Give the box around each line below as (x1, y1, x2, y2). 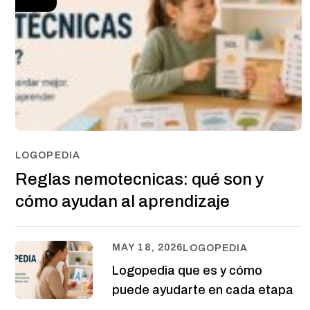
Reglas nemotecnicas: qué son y (15, 170, 264, 188)
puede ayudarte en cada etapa (112, 282, 293, 297)
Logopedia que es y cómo (112, 263, 262, 277)
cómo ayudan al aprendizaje (15, 192, 230, 210)
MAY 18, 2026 (112, 241, 183, 253)
